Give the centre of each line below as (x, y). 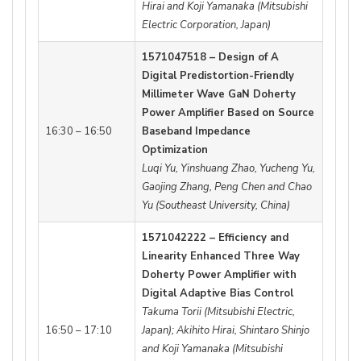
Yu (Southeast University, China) (216, 205)
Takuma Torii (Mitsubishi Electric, (218, 311)
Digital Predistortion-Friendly (218, 75)
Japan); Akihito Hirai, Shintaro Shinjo (226, 330)
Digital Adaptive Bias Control (218, 293)
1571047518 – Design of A (210, 57)
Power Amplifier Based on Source (228, 112)
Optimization (175, 149)
